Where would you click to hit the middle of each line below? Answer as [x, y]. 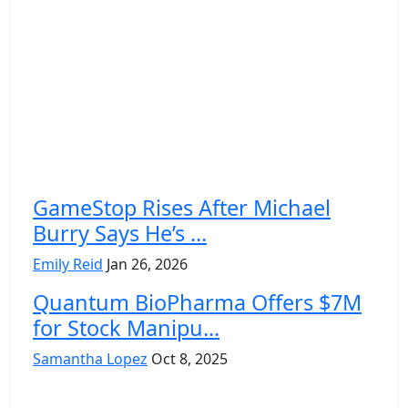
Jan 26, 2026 [147, 264]
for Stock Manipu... [126, 327]
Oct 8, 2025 [189, 358]
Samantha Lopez [90, 358]
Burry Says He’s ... [120, 233]
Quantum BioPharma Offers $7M [197, 302]
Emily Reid [68, 264]
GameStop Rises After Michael [182, 207]
